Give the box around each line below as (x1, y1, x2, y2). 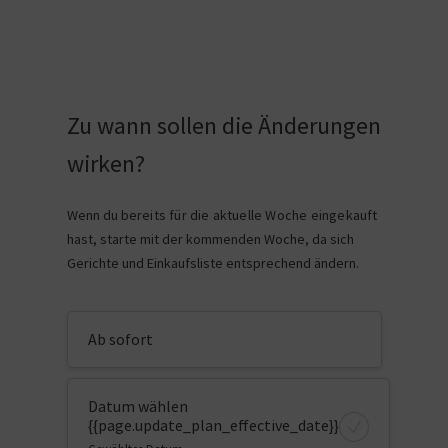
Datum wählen (87, 396, 188, 416)
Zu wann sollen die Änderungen (66, 110, 381, 141)
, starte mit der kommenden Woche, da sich (93, 230, 355, 248)
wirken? (66, 148, 145, 179)
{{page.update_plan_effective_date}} (87, 415, 339, 435)
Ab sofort (87, 329, 153, 349)
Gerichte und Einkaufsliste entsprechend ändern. (66, 254, 359, 272)
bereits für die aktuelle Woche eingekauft (120, 206, 378, 224)
